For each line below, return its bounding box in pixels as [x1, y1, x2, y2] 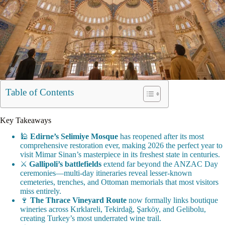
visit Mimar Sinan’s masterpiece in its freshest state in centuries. [20, 150, 220, 159]
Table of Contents [6, 86, 74, 97]
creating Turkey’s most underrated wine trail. [20, 214, 161, 223]
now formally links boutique [127, 196, 218, 205]
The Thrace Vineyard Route [30, 196, 127, 205]
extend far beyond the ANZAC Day [101, 160, 218, 169]
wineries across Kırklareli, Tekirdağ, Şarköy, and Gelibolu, [20, 205, 206, 214]
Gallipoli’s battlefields [29, 160, 101, 169]
